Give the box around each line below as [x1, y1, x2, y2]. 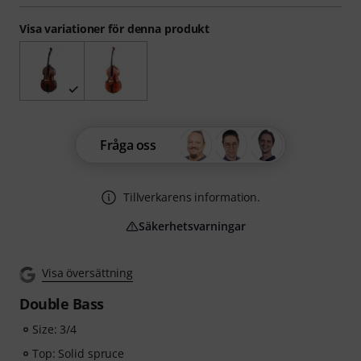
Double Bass [19, 294, 104, 314]
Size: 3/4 [32, 322, 77, 338]
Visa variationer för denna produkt [19, 21, 210, 36]
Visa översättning [42, 265, 134, 281]
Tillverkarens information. [122, 189, 261, 205]
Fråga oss [100, 136, 156, 155]
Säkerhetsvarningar [138, 218, 246, 234]
